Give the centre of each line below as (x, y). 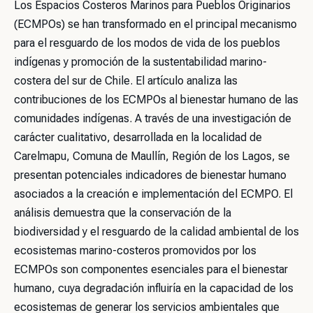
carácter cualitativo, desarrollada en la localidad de (138, 137)
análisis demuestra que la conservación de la (123, 213)
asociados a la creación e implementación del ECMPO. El (153, 194)
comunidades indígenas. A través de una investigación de (153, 118)
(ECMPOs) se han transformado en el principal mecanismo (155, 24)
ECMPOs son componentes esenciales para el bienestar (151, 269)
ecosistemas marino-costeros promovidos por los (135, 250)
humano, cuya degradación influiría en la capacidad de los (154, 288)
